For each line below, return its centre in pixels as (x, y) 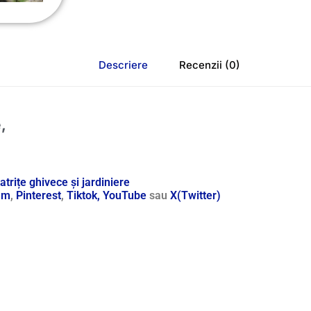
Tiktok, (83, 196)
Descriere (123, 65)
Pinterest (39, 196)
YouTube (125, 196)
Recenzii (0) (210, 65)
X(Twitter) (195, 196)
